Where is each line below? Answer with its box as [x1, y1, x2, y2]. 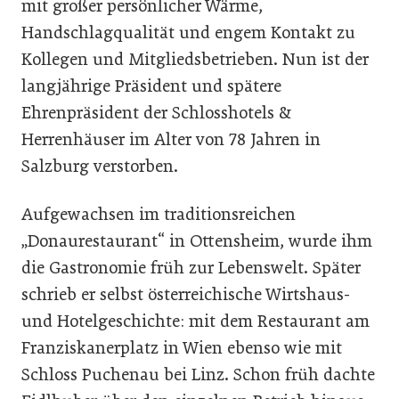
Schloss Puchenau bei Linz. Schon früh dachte [21, 364, 375, 386]
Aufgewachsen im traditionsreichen [21, 204, 296, 225]
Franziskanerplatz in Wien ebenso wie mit [21, 338, 342, 359]
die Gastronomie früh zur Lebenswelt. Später [21, 257, 361, 279]
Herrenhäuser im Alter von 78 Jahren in [21, 129, 321, 151]
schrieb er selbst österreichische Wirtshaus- [21, 284, 350, 305]
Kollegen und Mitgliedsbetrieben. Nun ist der [21, 49, 369, 70]
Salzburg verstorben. [21, 156, 178, 177]
